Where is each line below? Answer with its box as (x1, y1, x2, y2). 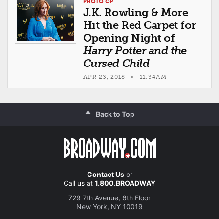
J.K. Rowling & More (83, 5, 188, 19)
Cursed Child (83, 56, 150, 70)
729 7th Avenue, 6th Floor (68, 194, 151, 202)
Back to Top (95, 110, 134, 119)
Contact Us (87, 170, 124, 179)
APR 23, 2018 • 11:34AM (83, 73, 167, 81)
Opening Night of (83, 31, 175, 44)
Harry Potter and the (83, 44, 187, 57)
